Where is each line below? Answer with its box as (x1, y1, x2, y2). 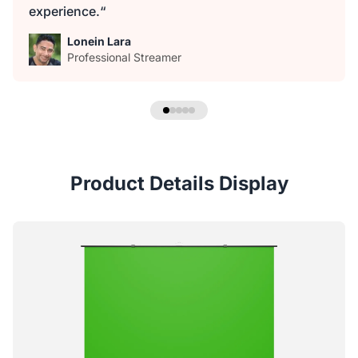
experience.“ (29, 3, 106, 20)
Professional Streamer (67, 50, 181, 65)
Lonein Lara (67, 34, 131, 49)
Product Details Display (70, 172, 288, 196)
